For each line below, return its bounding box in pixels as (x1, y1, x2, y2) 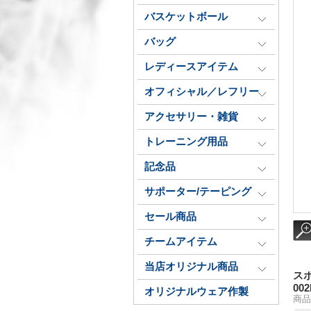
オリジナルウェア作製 (144, 286, 249, 297)
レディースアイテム (144, 61, 238, 72)
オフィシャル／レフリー (144, 86, 259, 97)
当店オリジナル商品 (144, 261, 238, 272)
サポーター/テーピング (144, 186, 251, 197)
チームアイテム (144, 236, 217, 247)
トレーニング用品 (144, 136, 228, 147)
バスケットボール (144, 11, 228, 22)
